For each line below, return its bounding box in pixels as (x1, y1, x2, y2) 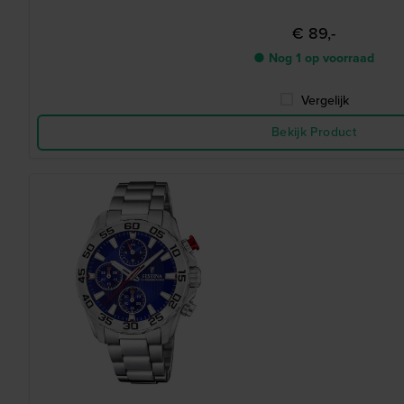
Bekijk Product (271, 123, 356, 142)
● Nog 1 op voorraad (253, 49, 374, 68)
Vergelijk (300, 91, 349, 110)
